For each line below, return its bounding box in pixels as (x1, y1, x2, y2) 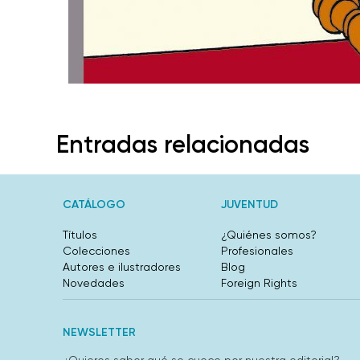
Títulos (63, 228, 97, 241)
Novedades (63, 276, 125, 289)
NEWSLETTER (63, 325, 136, 339)
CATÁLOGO (63, 198, 125, 211)
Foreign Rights (220, 276, 297, 289)
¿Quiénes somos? (220, 228, 317, 241)
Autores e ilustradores (63, 260, 181, 273)
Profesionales (220, 244, 293, 257)
